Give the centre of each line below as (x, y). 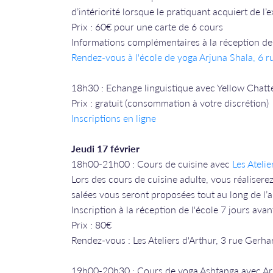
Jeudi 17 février (105, 148)
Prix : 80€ (91, 225)
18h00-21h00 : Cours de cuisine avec (152, 164)
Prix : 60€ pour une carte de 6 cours (147, 27)
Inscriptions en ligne (114, 118)
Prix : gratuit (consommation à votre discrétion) (170, 103)
